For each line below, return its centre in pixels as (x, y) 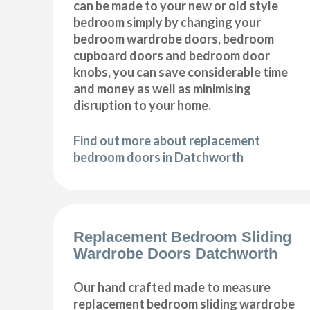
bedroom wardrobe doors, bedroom (174, 38)
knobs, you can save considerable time (181, 72)
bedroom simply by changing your (167, 22)
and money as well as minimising (163, 88)
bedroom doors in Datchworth (159, 157)
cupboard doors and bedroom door (172, 55)
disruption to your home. (143, 105)
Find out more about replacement (167, 140)
